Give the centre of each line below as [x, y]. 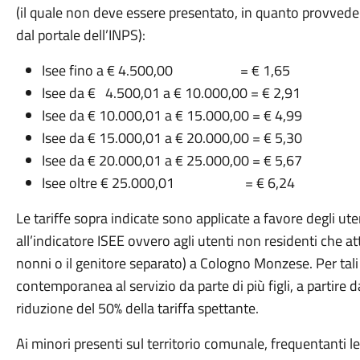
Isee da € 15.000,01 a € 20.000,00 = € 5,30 [172, 138]
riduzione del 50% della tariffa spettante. [137, 308]
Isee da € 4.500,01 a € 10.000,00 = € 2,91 [171, 93]
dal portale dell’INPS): [80, 35]
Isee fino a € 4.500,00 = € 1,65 [166, 70]
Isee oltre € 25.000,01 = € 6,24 [168, 183]
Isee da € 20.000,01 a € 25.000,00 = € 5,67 [172, 160]
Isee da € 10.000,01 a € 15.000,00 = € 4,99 [172, 115]
